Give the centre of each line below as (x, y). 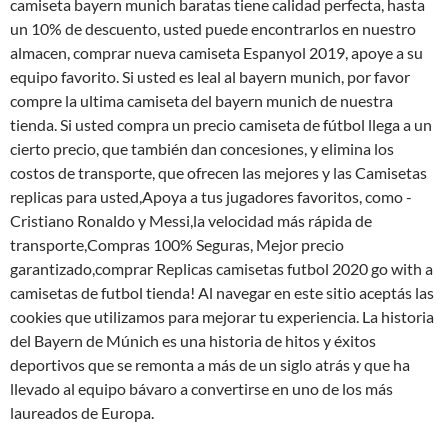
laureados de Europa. (82, 412)
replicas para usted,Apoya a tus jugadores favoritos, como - (211, 196)
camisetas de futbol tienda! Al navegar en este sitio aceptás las (222, 292)
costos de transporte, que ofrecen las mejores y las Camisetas (218, 172)
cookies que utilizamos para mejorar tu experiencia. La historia (222, 316)
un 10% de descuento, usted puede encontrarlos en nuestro (213, 28)
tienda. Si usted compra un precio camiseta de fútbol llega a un (221, 124)
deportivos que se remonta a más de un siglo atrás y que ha (210, 364)
